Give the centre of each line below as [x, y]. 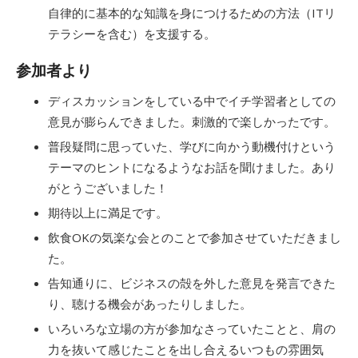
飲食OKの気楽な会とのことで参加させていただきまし [195, 237]
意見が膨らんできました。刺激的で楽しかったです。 [192, 121]
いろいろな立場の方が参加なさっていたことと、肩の [192, 328]
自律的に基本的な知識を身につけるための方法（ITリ [192, 13]
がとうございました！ [108, 188]
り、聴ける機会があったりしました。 [150, 304]
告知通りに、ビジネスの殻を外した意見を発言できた [192, 283]
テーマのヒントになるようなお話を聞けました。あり [192, 167]
